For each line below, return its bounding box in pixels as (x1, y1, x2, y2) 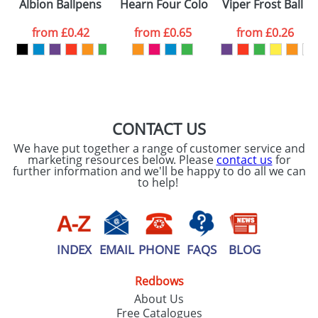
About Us (134, 291, 184, 307)
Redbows (134, 273, 184, 289)
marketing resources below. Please (27, 152, 216, 168)
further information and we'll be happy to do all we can (12, 163, 306, 179)
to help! (137, 175, 181, 190)
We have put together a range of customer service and (13, 141, 305, 156)
